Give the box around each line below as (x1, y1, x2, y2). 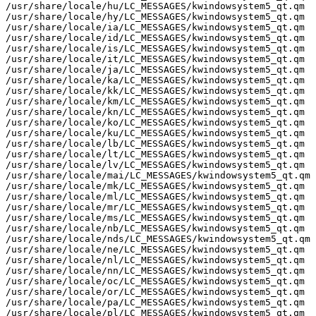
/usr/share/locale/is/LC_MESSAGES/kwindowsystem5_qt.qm (6, 42, 305, 54)
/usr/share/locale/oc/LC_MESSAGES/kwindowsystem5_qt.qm (6, 275, 305, 286)
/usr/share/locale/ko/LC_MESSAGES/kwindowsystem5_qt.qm (6, 116, 305, 128)
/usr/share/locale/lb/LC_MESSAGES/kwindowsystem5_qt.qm (6, 138, 305, 149)
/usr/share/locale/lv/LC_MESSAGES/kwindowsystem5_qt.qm (6, 159, 305, 170)
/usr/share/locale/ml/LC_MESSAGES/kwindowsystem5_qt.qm (6, 190, 305, 202)
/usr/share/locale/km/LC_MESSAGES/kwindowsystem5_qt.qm (6, 95, 305, 107)
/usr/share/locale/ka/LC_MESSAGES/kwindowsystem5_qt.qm (6, 74, 305, 85)
